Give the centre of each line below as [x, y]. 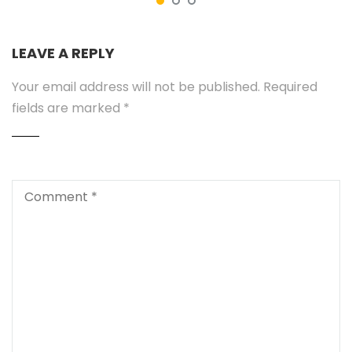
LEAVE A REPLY [63, 53]
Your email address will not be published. [136, 86]
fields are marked [68, 108]
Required [289, 86]
